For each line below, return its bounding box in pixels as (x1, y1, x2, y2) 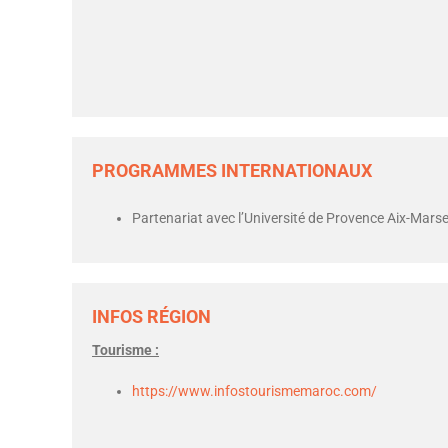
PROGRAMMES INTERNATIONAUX (92, 160, 372, 181)
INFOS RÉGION (92, 306, 211, 327)
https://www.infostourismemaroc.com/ (132, 383, 377, 399)
